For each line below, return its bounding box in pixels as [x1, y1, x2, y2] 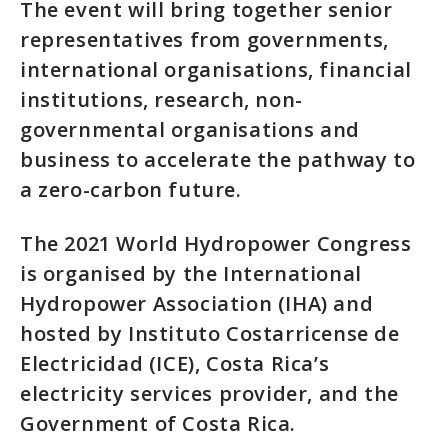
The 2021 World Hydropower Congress [20, 230, 412, 257]
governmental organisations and [20, 116, 361, 143]
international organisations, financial [20, 56, 412, 83]
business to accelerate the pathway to [20, 146, 416, 173]
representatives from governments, [20, 26, 389, 53]
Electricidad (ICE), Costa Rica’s [20, 350, 330, 377]
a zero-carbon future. [20, 176, 242, 203]
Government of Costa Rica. [20, 410, 308, 437]
